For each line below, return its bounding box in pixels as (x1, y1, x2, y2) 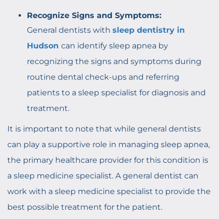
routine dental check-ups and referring (27, 72, 179, 82)
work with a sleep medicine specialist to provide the (7, 187, 211, 196)
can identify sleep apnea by (61, 41, 168, 50)
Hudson (27, 41, 59, 50)
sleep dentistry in (112, 25, 185, 35)
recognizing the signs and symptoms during (27, 57, 201, 66)
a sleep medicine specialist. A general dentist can (7, 171, 198, 180)
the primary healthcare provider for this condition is (7, 155, 208, 165)
